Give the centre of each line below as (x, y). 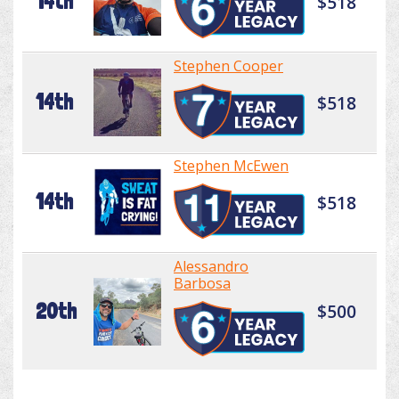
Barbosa (202, 284)
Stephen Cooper (228, 66)
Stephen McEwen (231, 166)
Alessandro (211, 267)
